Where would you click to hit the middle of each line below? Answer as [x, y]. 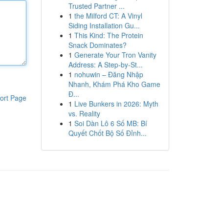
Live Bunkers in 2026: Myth [116, 104]
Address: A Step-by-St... [105, 65]
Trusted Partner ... [96, 6]
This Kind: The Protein [109, 35]
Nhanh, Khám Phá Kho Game [114, 84]
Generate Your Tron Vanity [115, 55]
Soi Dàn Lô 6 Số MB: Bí [110, 123]
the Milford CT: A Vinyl [108, 16]
